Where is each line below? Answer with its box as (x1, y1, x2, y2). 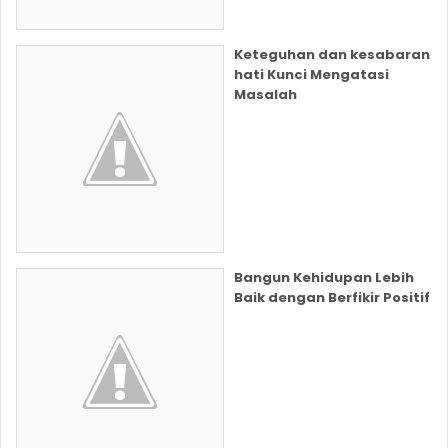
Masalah (234, 85, 297, 105)
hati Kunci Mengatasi (234, 65, 389, 85)
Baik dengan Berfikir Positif (234, 288, 430, 308)
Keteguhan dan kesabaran (234, 45, 430, 65)
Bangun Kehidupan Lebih (234, 268, 414, 288)
